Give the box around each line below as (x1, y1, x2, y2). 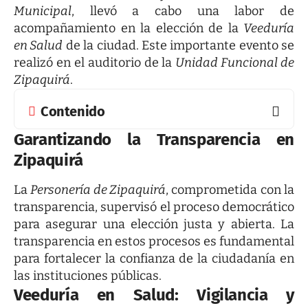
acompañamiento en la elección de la (14, 20, 243, 36)
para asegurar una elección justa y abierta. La (14, 217, 294, 232)
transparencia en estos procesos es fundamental (14, 234, 294, 250)
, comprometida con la (166, 182, 295, 198)
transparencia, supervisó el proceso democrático (14, 199, 294, 215)
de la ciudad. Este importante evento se (63, 37, 294, 53)
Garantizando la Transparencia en (14, 129, 294, 149)
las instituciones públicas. (14, 268, 162, 284)
